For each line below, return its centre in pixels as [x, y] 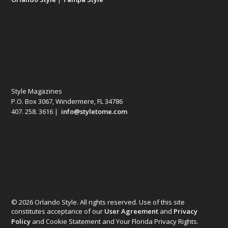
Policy [21, 221]
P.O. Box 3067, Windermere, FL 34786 [67, 101]
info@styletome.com [94, 111]
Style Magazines [37, 91]
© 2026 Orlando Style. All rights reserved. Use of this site [98, 202]
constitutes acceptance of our [58, 211]
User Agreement [132, 211]
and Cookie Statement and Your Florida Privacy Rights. [115, 221]
